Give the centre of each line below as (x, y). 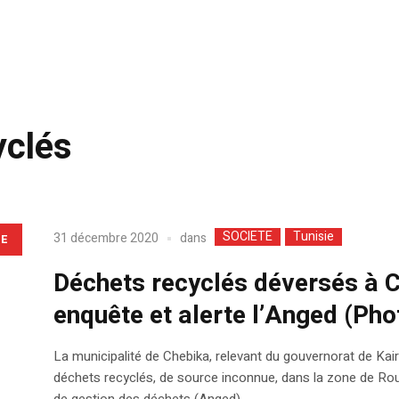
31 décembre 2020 (106, 239)
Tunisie (313, 236)
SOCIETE (247, 236)
